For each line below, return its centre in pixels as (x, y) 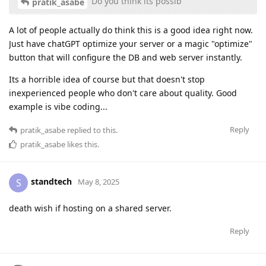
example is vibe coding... (58, 106)
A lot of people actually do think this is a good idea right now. (131, 30)
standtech (51, 182)
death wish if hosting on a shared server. (90, 208)
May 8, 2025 (99, 182)
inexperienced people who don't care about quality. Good (123, 93)
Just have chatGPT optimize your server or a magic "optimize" (131, 43)
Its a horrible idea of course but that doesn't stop (107, 79)
